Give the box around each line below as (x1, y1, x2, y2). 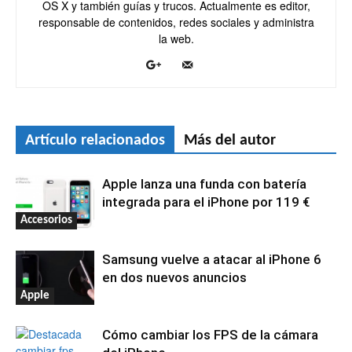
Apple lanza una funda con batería (102, 176, 306, 192)
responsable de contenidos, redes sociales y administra (38, 14, 314, 30)
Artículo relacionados (25, 133, 165, 148)
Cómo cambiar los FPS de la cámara (102, 327, 318, 343)
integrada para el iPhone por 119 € (102, 194, 310, 210)
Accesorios (20, 214, 72, 226)
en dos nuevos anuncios (102, 269, 247, 285)
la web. (158, 31, 194, 46)
